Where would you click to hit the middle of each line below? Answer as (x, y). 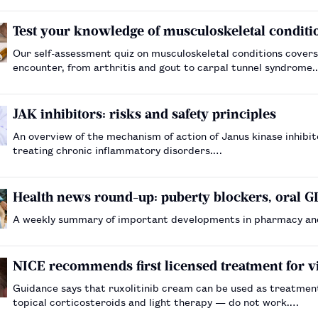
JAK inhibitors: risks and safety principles (144, 114)
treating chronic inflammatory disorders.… (117, 149)
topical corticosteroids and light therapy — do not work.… (156, 301)
